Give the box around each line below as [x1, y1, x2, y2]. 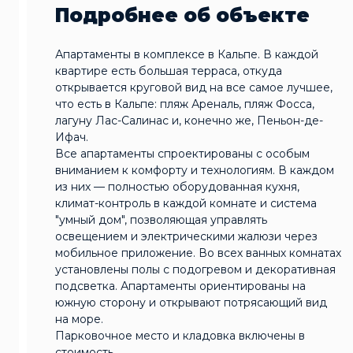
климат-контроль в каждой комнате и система [55, 195, 317, 210]
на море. [55, 311, 103, 326]
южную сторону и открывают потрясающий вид [55, 295, 327, 310]
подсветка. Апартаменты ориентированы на [55, 278, 306, 293]
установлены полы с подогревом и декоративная [55, 262, 336, 277]
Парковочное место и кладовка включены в [55, 328, 305, 343]
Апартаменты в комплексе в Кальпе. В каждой [55, 46, 318, 61]
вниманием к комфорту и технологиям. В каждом [55, 162, 334, 177]
